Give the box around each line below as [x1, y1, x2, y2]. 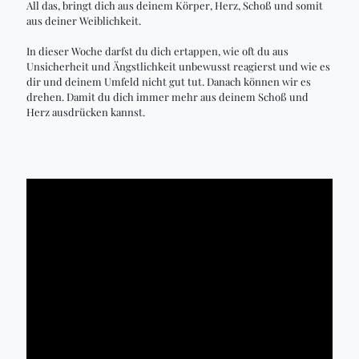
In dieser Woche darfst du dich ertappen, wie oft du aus [26, 44, 288, 58]
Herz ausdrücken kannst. [26, 105, 145, 119]
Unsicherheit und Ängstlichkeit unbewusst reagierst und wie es [26, 59, 330, 73]
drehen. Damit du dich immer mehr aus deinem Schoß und [26, 90, 309, 103]
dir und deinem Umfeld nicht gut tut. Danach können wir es [26, 75, 311, 88]
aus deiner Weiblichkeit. [26, 14, 141, 27]
